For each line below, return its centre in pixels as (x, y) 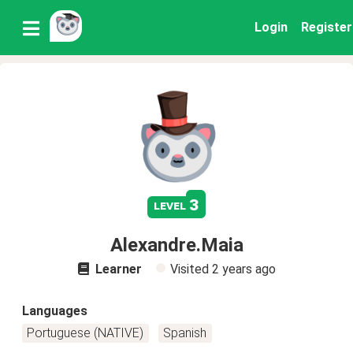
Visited (191, 269)
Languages (55, 311)
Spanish (185, 333)
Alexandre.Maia (176, 245)
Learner (117, 269)
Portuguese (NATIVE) (85, 333)
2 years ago (243, 269)
